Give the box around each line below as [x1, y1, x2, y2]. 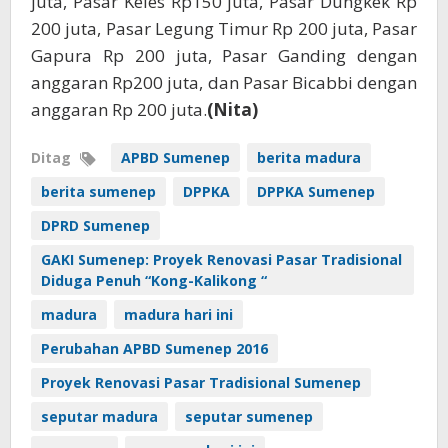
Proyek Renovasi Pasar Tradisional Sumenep [41, 373, 361, 393]
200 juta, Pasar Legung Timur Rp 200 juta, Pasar [31, 17, 417, 41]
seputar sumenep [185, 407, 313, 427]
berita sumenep [41, 182, 156, 202]
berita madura [257, 148, 361, 168]
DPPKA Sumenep [257, 182, 375, 202]
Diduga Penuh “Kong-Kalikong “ [41, 271, 267, 291]
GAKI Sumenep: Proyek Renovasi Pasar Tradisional [41, 250, 402, 270]
